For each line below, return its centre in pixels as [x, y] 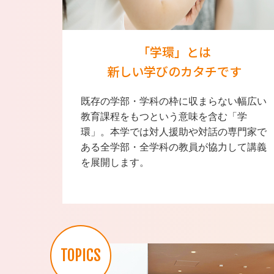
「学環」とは [175, 51]
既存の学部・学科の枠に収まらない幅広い [174, 101]
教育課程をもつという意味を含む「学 [164, 116]
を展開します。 [115, 162]
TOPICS [81, 255]
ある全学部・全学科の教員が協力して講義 [174, 147]
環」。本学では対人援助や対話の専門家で [174, 131]
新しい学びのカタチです [175, 71]
